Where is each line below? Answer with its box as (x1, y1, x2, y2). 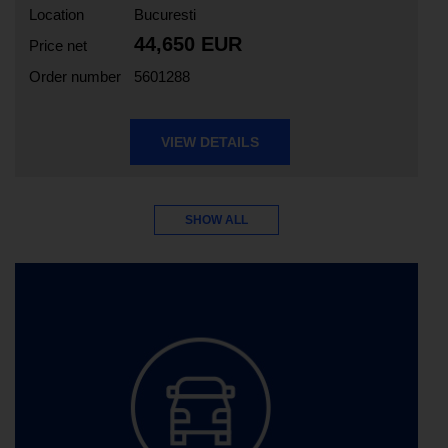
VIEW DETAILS (160, 134, 259, 151)
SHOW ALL (185, 213, 248, 228)
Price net (29, 37, 87, 55)
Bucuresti (134, 6, 196, 24)
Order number (29, 68, 121, 86)
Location (29, 6, 84, 24)
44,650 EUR (134, 33, 242, 56)
